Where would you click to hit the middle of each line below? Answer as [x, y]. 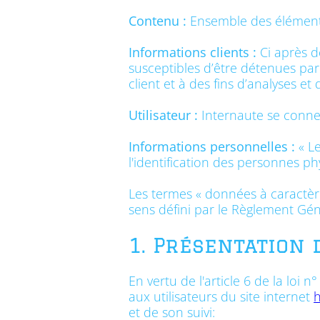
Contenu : [158, 21]
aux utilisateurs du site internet [221, 296]
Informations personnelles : [212, 146]
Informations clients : [193, 52]
